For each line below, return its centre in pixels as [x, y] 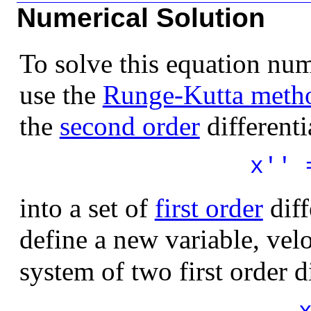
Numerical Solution [141, 18]
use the [61, 95]
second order [129, 126]
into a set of [87, 208]
